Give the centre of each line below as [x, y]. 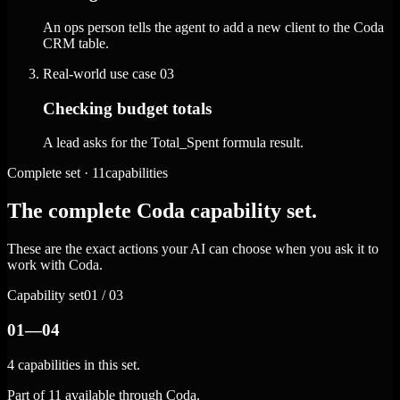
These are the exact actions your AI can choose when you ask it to [193, 249]
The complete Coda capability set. [162, 211]
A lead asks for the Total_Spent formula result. [173, 143]
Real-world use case [100, 73]
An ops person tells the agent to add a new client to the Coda [213, 27]
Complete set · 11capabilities [87, 173]
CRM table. [76, 43]
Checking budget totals [127, 108]
